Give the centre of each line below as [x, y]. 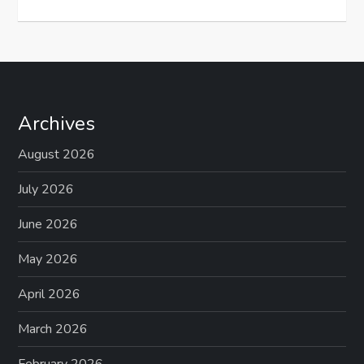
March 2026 [53, 329]
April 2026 [50, 295]
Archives [57, 124]
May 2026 [48, 260]
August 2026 [57, 155]
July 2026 [46, 190]
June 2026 [48, 225]
